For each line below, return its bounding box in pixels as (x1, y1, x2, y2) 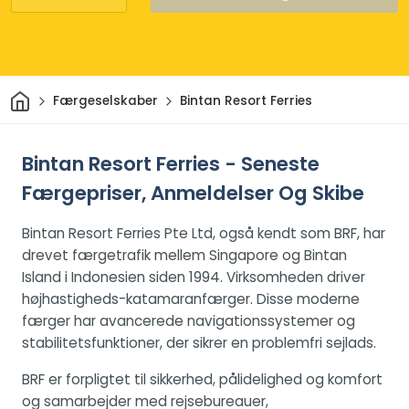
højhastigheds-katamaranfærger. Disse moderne (22, 288, 360, 309)
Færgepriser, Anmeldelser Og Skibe (22, 178, 364, 207)
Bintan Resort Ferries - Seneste (22, 149, 320, 178)
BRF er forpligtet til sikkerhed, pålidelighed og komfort (22, 369, 383, 389)
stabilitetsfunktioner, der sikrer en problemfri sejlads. (22, 332, 376, 352)
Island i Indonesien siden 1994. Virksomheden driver (22, 267, 365, 287)
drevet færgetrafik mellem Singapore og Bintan (22, 245, 347, 265)
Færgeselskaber (52, 92, 158, 110)
